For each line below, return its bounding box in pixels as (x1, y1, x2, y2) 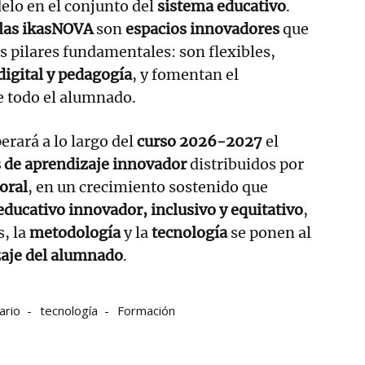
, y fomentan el (132, 64, 239, 84)
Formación (117, 301, 175, 319)
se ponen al (227, 222, 311, 242)
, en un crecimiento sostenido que (28, 177, 268, 196)
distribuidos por (187, 154, 304, 174)
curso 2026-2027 (137, 131, 262, 151)
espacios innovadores (125, 19, 279, 38)
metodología (29, 222, 121, 242)
